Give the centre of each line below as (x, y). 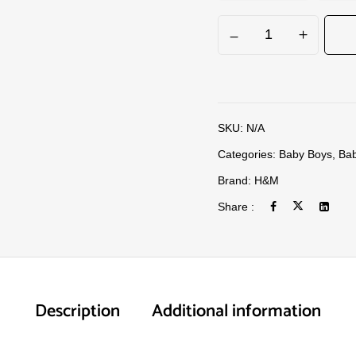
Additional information (236, 311)
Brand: (236, 180)
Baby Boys (306, 154)
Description (77, 311)
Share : (236, 207)
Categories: (248, 154)
